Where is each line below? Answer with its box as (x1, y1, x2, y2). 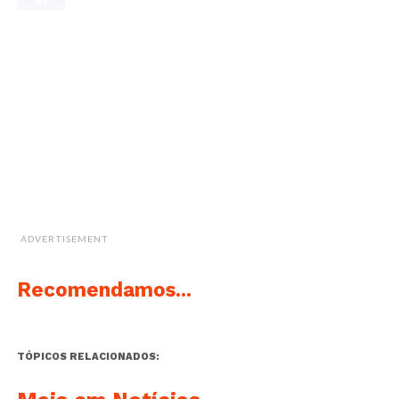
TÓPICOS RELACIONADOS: (16, 350, 159, 362)
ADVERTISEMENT (20, 232, 110, 244)
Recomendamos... (16, 277, 191, 301)
